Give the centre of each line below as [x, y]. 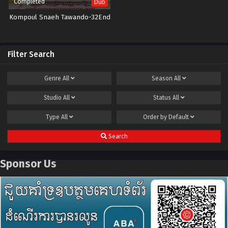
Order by [156, 117]
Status [163, 98]
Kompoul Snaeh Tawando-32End [60, 18]
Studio [53, 98]
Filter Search [31, 55]
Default [179, 117]
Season [163, 79]
